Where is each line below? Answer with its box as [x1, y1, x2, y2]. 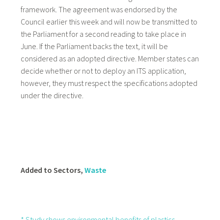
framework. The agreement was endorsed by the [20, 4, 177, 15]
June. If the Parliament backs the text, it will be [20, 41, 168, 52]
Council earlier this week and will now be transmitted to [20, 17, 197, 27]
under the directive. [20, 90, 83, 101]
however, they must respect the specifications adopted [20, 78, 197, 88]
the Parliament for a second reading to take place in [20, 29, 186, 39]
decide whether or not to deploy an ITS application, [20, 66, 186, 76]
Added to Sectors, [20, 165, 83, 175]
